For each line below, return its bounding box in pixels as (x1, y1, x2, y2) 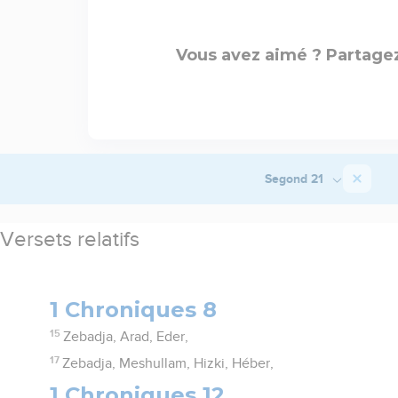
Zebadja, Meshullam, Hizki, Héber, (62, 355, 275, 370)
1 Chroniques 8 (50, 296, 218, 322)
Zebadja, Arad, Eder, (63, 329, 189, 344)
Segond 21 (264, 171, 327, 186)
